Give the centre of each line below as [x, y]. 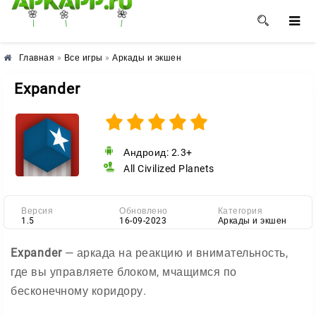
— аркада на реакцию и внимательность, [175, 253]
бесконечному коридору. [78, 291]
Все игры [83, 58]
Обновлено [144, 211]
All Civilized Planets [168, 169]
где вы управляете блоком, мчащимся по [124, 272]
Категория [240, 211]
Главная [36, 58]
